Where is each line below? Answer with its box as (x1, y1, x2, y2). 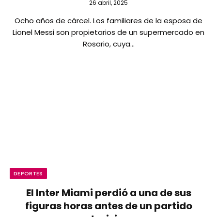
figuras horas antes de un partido (25, 199, 192, 213)
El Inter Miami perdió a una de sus (26, 186, 191, 200)
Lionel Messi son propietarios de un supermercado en (13, 27, 204, 37)
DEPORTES (14, 169, 43, 177)
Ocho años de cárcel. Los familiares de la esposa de (15, 15, 202, 26)
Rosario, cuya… (82, 39, 135, 49)
